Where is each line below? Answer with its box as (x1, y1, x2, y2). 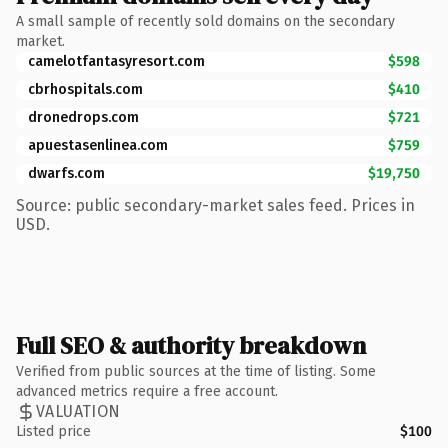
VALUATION (36, 402, 121, 421)
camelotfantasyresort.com (28, 52, 205, 70)
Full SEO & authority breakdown (16, 328, 366, 362)
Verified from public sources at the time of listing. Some (16, 362, 376, 380)
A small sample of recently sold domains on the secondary (16, 12, 395, 30)
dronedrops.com (28, 108, 139, 126)
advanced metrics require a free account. (16, 382, 278, 400)
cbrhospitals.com (28, 80, 143, 98)
